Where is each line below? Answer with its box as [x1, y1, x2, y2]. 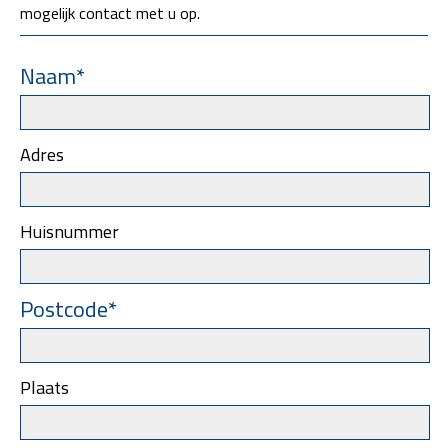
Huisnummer [20, 217, 119, 245]
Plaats [20, 373, 69, 401]
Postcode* [20, 291, 117, 326]
